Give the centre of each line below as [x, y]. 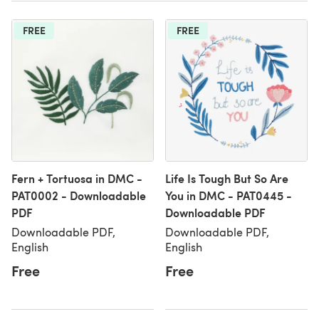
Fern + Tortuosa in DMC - [77, 178]
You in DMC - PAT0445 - [229, 195]
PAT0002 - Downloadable [79, 195]
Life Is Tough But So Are [227, 178]
